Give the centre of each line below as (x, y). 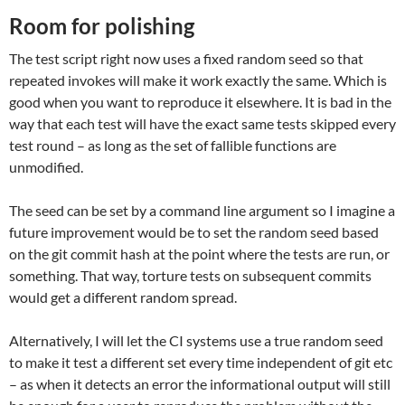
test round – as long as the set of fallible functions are (173, 146)
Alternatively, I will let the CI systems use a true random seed (196, 341)
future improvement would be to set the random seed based (194, 232)
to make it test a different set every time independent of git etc (201, 363)
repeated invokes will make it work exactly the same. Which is (198, 80)
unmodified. (46, 167)
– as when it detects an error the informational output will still (200, 384)
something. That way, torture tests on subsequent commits (190, 276)
